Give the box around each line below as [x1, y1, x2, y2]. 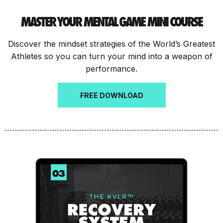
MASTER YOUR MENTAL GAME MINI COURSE [21, 16, 202, 29]
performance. [86, 64, 137, 74]
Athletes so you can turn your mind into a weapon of [10, 51, 213, 62]
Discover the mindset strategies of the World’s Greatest [8, 39, 215, 49]
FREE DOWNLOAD [80, 91, 143, 100]
